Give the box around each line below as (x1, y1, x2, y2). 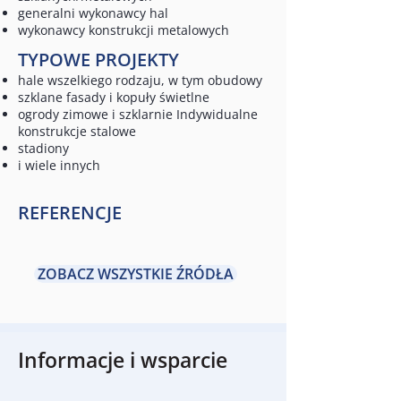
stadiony (18, 140, 69, 157)
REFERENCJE (18, 200, 122, 225)
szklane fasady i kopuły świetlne (18, 89, 209, 106)
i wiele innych (18, 157, 100, 174)
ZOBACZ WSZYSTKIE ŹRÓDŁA (38, 264, 234, 284)
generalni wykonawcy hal (18, 4, 168, 21)
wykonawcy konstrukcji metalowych (18, 21, 229, 38)
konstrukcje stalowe (18, 123, 136, 140)
